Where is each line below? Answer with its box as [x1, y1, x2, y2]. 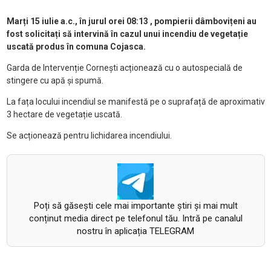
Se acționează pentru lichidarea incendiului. [6, 131, 172, 141]
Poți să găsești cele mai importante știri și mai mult [33, 200, 238, 212]
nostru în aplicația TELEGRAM [77, 226, 194, 237]
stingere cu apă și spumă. [6, 76, 103, 86]
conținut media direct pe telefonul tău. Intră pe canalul [28, 213, 243, 224]
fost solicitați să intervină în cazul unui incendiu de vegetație [6, 29, 248, 39]
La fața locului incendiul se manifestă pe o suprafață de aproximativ [6, 97, 265, 107]
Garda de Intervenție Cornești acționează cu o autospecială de [6, 63, 243, 73]
